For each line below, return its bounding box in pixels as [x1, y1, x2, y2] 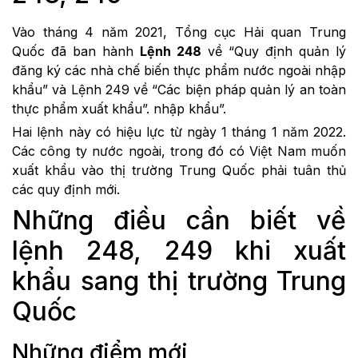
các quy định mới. [12, 181, 120, 197]
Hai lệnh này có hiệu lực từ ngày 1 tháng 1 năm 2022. [12, 123, 346, 140]
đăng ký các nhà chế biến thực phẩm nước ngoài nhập [12, 62, 346, 78]
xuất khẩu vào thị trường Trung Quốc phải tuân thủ [12, 161, 346, 178]
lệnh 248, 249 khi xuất [12, 234, 346, 266]
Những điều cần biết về [12, 204, 346, 236]
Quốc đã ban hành [12, 42, 140, 59]
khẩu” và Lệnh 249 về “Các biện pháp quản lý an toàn [12, 81, 346, 97]
